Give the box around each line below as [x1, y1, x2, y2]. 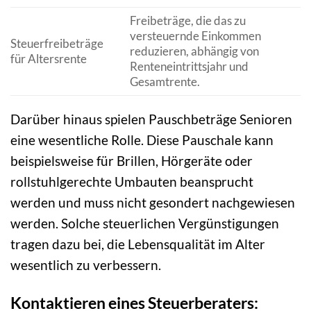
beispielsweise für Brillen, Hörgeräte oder [10, 153, 253, 169]
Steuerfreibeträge [10, 35, 103, 51]
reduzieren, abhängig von [129, 43, 259, 58]
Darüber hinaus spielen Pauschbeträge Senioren [10, 111, 292, 128]
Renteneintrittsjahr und [129, 58, 249, 74]
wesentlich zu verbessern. [10, 257, 161, 274]
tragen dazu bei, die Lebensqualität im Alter [10, 236, 265, 253]
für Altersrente [10, 51, 87, 66]
